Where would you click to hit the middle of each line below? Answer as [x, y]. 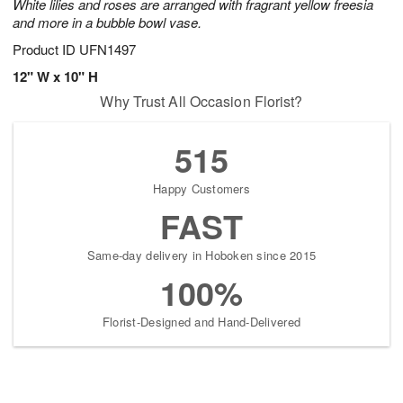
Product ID [46, 49]
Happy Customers [201, 189]
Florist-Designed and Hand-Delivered [201, 322]
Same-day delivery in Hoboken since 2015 [201, 255]
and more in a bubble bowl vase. [107, 22]
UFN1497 [107, 49]
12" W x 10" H [55, 77]
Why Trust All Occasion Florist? [201, 102]
